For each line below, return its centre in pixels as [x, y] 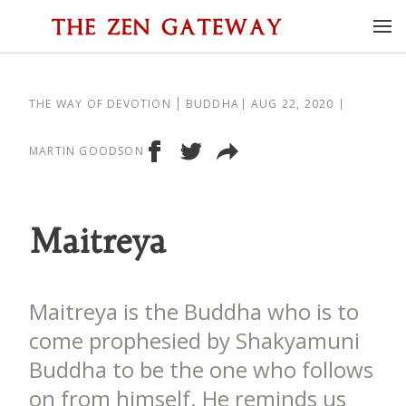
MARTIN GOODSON [87, 151]
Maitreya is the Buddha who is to [194, 311]
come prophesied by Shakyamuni [194, 340]
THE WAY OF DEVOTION [100, 104]
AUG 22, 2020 [293, 104]
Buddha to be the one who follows [201, 369]
